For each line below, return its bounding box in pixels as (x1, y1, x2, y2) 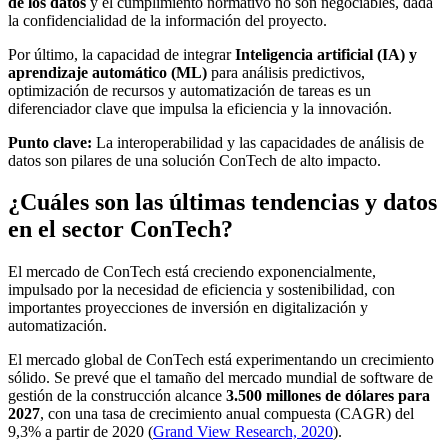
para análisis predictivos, (207, 63, 365, 81)
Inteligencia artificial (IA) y (235, 45, 417, 63)
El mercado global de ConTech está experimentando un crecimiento (8, 351, 434, 369)
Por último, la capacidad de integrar (8, 45, 235, 63)
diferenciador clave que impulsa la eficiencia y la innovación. (8, 99, 392, 117)
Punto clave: (8, 133, 92, 151)
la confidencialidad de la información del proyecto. (8, 11, 327, 29)
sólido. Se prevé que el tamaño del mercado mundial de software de (8, 369, 433, 387)
